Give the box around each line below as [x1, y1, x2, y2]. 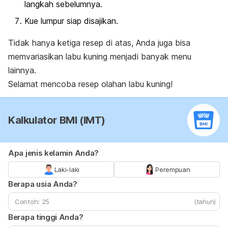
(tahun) [194, 197, 216, 206]
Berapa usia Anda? [8, 179, 77, 189]
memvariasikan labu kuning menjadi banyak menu [8, 51, 191, 62]
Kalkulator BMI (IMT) [8, 114, 105, 127]
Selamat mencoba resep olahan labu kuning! [8, 79, 173, 90]
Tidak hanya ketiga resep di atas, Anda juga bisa [8, 38, 190, 48]
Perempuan [155, 165, 190, 174]
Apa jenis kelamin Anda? [8, 148, 99, 158]
